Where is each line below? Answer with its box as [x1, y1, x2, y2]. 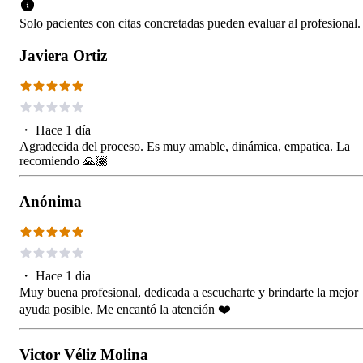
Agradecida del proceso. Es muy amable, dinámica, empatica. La [19, 139, 350, 153]
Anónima [19, 192, 82, 210]
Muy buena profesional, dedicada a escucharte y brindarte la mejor [19, 284, 358, 299]
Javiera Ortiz [19, 46, 107, 64]
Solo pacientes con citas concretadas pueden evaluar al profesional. [19, 15, 361, 30]
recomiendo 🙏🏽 [19, 153, 109, 168]
